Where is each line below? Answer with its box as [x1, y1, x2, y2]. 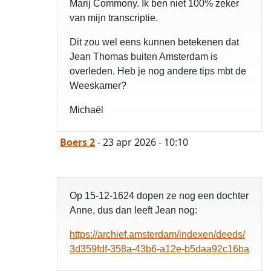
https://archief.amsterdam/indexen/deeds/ [70, 229, 245, 240]
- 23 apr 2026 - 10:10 [95, 135, 188, 149]
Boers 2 [60, 135, 95, 149]
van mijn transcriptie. [70, 13, 158, 24]
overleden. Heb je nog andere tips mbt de [70, 66, 246, 77]
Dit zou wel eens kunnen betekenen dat [70, 37, 239, 48]
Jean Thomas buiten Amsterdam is [70, 51, 218, 62]
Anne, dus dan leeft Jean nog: [70, 205, 197, 216]
